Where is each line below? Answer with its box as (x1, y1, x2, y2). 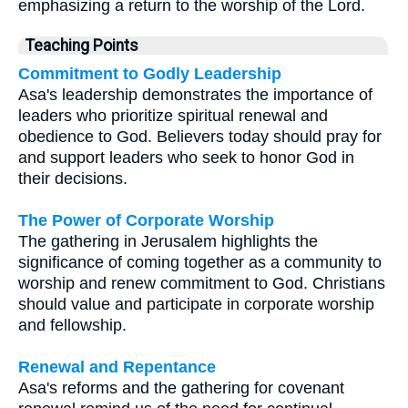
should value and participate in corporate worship (18, 295, 374, 314)
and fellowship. (18, 316, 127, 335)
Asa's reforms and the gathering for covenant (18, 379, 344, 398)
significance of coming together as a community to (18, 253, 382, 272)
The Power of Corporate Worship (18, 211, 274, 230)
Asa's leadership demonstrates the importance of (18, 86, 372, 105)
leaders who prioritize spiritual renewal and (18, 107, 328, 126)
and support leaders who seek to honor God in (18, 148, 354, 168)
